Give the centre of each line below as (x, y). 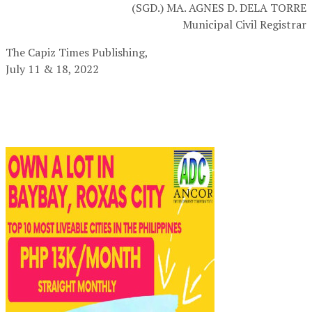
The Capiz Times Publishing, (77, 53)
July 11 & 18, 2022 (52, 69)
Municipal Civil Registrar (244, 25)
